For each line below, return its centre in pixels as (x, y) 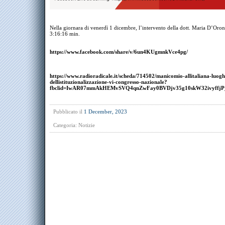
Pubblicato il (69, 111)
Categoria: (66, 125)
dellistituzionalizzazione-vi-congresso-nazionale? (108, 82)
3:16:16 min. (65, 34)
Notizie (87, 125)
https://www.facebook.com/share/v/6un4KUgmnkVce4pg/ (119, 52)
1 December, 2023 (105, 111)
